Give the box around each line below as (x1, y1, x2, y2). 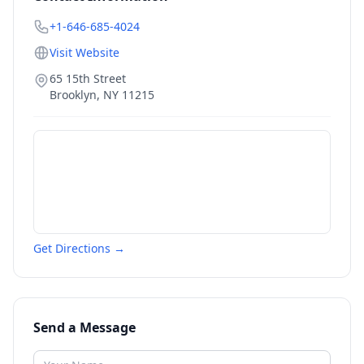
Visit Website (50, 45, 119, 60)
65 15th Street (50, 71, 126, 86)
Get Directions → (33, 240, 125, 256)
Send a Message (33, 318, 136, 336)
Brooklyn (50, 87, 97, 102)
